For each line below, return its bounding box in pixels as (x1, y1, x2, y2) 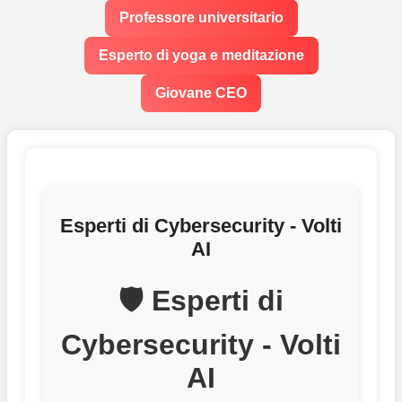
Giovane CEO (155, 85, 247, 101)
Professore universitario (118, 10, 284, 26)
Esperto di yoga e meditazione (98, 48, 304, 64)
